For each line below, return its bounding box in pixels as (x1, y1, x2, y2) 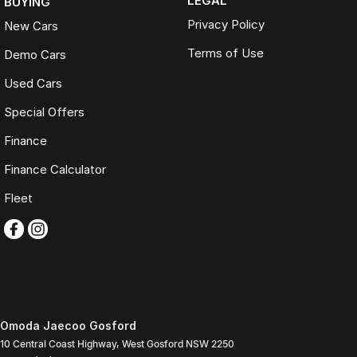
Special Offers (4, 104, 84, 120)
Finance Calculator (4, 162, 106, 178)
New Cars (4, 18, 58, 34)
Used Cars (4, 76, 62, 92)
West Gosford (122, 338, 183, 351)
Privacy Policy (186, 17, 265, 33)
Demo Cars (4, 47, 66, 63)
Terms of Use (186, 45, 264, 61)
